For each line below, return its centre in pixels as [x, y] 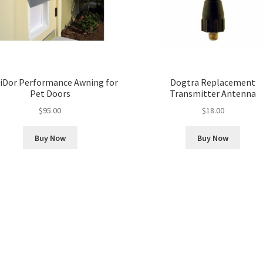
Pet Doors [50, 93]
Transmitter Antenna [213, 93]
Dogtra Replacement [213, 82]
